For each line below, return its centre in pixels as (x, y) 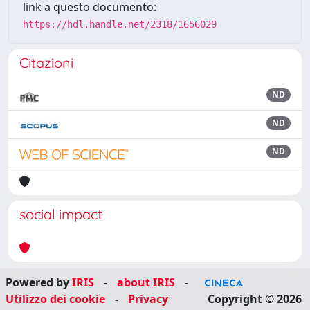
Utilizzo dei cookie (55, 299)
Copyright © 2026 (255, 299)
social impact (61, 214)
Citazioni (46, 63)
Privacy (148, 299)
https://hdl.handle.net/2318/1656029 (120, 24)
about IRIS (146, 282)
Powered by (39, 282)
